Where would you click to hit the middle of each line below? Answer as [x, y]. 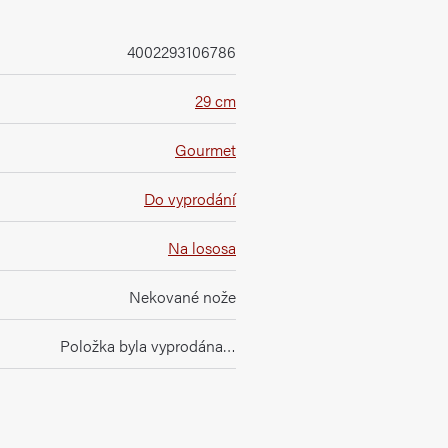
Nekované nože [182, 296]
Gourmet [205, 149]
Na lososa [202, 247]
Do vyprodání [190, 198]
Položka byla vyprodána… [148, 345]
